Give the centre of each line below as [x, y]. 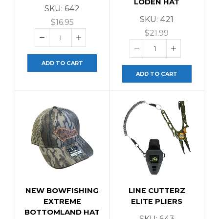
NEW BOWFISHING [62, 190]
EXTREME [62, 201]
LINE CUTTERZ [157, 190]
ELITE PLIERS [157, 201]
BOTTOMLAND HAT [62, 212]
